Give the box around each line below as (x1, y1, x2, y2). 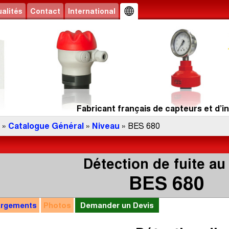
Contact (30, 7, 60, 15)
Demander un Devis (80, 201, 154, 210)
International (68, 7, 116, 15)
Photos (43, 201, 71, 210)
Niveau (92, 122, 120, 130)
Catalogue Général (8, 122, 84, 130)
